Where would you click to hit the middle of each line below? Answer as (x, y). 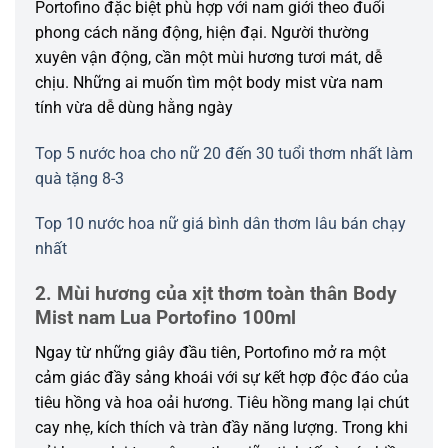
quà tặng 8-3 (79, 178)
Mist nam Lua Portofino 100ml (165, 318)
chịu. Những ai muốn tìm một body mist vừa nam (209, 82)
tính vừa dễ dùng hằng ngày (134, 107)
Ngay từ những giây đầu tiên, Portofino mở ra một (210, 352)
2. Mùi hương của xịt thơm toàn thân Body (216, 294)
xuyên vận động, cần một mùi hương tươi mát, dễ (208, 57)
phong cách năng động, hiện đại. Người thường (202, 32)
